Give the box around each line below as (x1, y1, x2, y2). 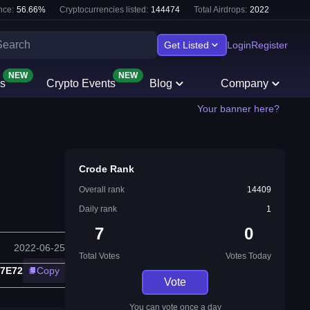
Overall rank (79, 185, 125, 194)
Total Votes (79, 251, 120, 261)
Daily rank (79, 204, 117, 214)
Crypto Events (46, 77, 116, 89)
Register (251, 39, 288, 51)
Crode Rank (79, 163, 134, 174)
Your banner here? (197, 103, 280, 114)
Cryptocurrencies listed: (60, 5, 148, 15)
